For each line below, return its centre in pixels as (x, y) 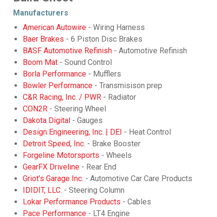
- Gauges (86, 120)
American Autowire (54, 27)
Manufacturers (40, 13)
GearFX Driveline (51, 167)
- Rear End (98, 167)
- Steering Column (93, 190)
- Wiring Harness (115, 27)
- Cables (136, 201)
